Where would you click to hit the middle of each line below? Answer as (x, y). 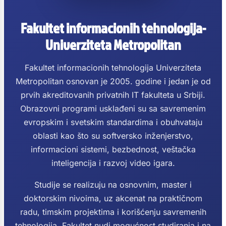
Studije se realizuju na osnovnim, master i (113, 185)
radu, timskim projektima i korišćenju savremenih (113, 212)
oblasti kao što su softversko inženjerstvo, (113, 136)
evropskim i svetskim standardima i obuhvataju (113, 122)
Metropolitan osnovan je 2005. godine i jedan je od (113, 81)
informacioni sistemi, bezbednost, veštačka (113, 149)
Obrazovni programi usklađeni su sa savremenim (113, 108)
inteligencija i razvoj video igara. (113, 163)
